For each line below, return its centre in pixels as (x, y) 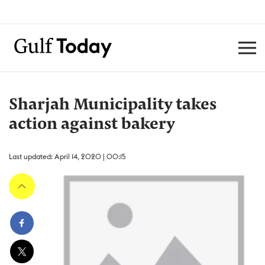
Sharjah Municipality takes (113, 105)
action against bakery (92, 125)
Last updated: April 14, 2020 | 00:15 (67, 156)
